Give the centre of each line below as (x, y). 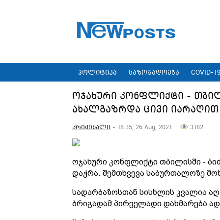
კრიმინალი (91, 127)
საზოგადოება (154, 72)
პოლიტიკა (97, 72)
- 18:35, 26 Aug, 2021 (145, 127)
